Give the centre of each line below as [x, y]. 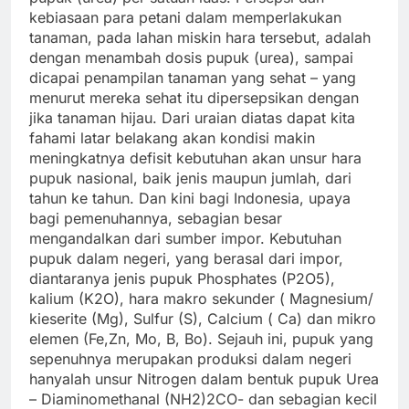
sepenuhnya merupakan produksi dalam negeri [190, 359]
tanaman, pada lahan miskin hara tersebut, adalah [200, 38]
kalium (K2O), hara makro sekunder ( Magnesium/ [201, 299]
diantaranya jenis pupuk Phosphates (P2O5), [182, 279]
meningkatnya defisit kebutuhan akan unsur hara [195, 158]
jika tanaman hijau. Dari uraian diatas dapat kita [192, 118]
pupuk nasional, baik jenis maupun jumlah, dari [190, 178]
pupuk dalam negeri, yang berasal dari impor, [186, 259]
